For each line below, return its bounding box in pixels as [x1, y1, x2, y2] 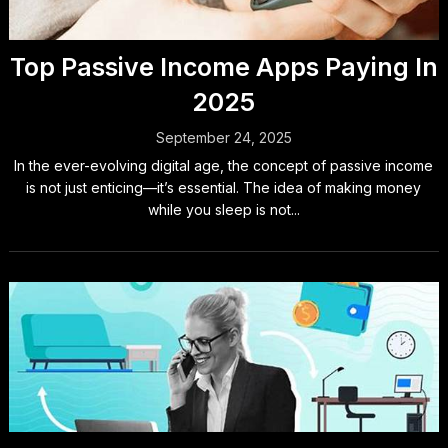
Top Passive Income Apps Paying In [9, 52, 438, 82]
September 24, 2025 [155, 129, 292, 146]
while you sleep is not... [147, 201, 300, 218]
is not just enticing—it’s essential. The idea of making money [26, 179, 422, 196]
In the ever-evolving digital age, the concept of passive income [14, 157, 434, 174]
